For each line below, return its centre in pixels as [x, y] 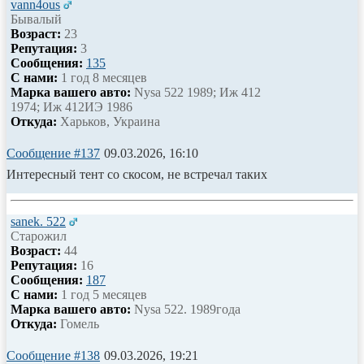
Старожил [39, 236]
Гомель [78, 323]
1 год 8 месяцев [102, 77]
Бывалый [36, 19]
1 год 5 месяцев [102, 294]
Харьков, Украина [108, 121]
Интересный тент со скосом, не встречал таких [137, 174]
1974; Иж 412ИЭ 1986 [71, 106]
